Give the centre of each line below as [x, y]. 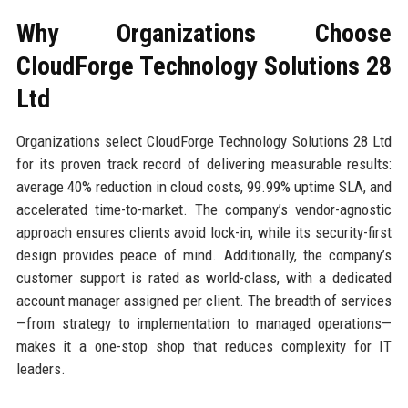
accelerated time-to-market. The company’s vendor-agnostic [204, 209]
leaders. [41, 368]
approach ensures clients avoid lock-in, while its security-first [204, 232]
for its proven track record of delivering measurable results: [204, 163]
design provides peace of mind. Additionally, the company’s [204, 255]
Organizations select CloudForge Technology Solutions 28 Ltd [204, 141]
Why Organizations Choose [204, 33]
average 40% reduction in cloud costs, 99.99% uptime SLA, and [204, 186]
